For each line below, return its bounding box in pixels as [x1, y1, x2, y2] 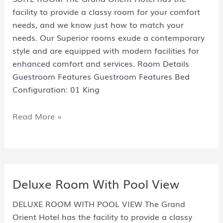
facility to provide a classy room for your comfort [12, 5, 200, 17]
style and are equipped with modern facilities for [12, 44, 199, 56]
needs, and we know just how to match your [12, 18, 184, 30]
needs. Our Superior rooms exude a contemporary [12, 31, 205, 43]
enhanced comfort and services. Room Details [12, 57, 189, 69]
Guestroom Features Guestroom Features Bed [12, 70, 190, 82]
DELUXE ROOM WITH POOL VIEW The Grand [12, 197, 185, 210]
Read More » [12, 110, 62, 122]
